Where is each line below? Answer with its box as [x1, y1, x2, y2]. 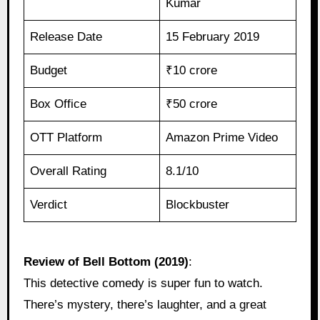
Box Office [30, 97, 87, 111]
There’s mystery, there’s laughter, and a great [23, 298, 266, 312]
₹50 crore [166, 97, 218, 111]
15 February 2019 [166, 30, 260, 44]
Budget [30, 64, 68, 78]
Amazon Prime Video [166, 131, 279, 145]
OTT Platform [30, 131, 103, 145]
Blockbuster [166, 198, 230, 212]
